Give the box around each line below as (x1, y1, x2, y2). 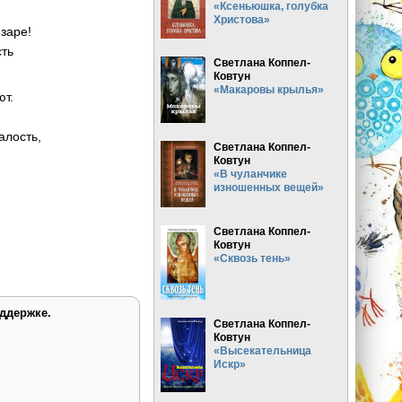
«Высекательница (214, 344, 312, 356)
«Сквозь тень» (214, 251, 292, 264)
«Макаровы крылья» (214, 83, 325, 95)
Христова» (214, 13, 271, 25)
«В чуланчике (214, 167, 288, 179)
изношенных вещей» (214, 180, 325, 193)
